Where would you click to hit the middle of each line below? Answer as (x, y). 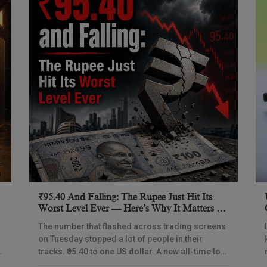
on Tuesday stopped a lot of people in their (120, 239)
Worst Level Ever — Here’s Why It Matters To (133, 209)
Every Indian (65, 220)
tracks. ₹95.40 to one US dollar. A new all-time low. (133, 252)
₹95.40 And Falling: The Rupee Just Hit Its (125, 197)
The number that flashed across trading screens (132, 226)
